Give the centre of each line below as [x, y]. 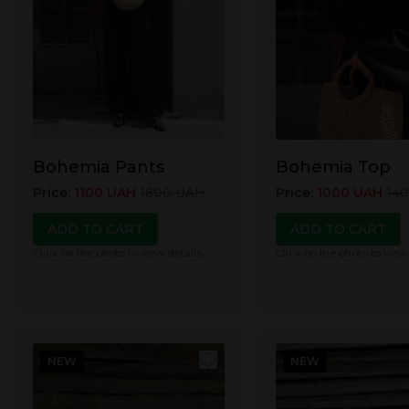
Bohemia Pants [99, 167]
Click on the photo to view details [117, 252]
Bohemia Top [333, 167]
